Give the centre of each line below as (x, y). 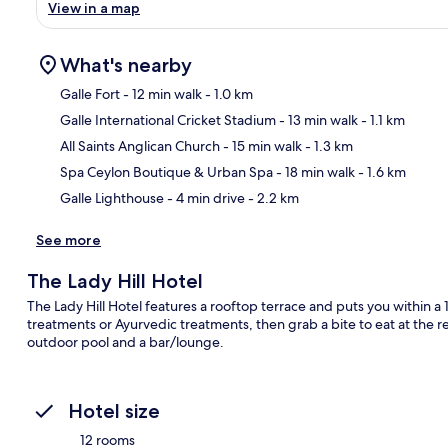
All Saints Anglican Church (140, 145)
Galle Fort (90, 93)
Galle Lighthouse (112, 197)
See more (68, 239)
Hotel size (114, 410)
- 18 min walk (314, 171)
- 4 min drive (204, 197)
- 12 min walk (161, 93)
